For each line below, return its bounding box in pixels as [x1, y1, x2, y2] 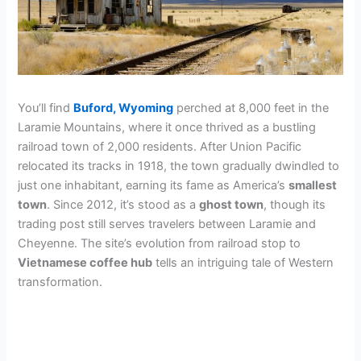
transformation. [18, 274, 103, 289]
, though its [263, 197, 326, 212]
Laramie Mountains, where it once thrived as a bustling [18, 119, 317, 135]
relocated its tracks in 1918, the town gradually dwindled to [18, 158, 340, 173]
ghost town [199, 197, 264, 212]
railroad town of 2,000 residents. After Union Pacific [18, 139, 302, 154]
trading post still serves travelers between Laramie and [18, 216, 317, 231]
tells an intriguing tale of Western [152, 255, 334, 270]
